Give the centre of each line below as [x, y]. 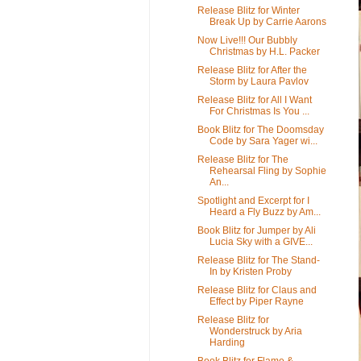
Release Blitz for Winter [248, 10]
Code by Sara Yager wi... [263, 141]
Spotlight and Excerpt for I [253, 200]
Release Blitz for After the [252, 70]
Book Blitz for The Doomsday [260, 129]
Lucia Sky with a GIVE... [261, 241]
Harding [227, 342]
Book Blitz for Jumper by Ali [256, 230]
